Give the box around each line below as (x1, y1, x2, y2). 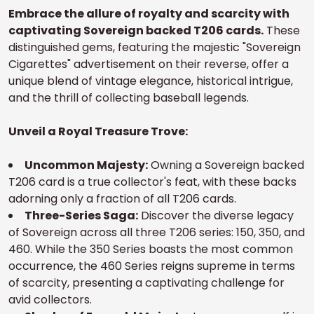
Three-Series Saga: (25, 207, 138, 224)
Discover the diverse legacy (138, 207, 294, 224)
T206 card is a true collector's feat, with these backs (8, 174, 296, 190)
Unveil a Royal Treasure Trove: (8, 123, 188, 139)
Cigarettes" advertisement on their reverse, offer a (8, 56, 289, 72)
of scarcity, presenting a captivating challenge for (8, 275, 285, 291)
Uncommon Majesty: (25, 157, 148, 173)
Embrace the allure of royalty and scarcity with (8, 6, 289, 22)
